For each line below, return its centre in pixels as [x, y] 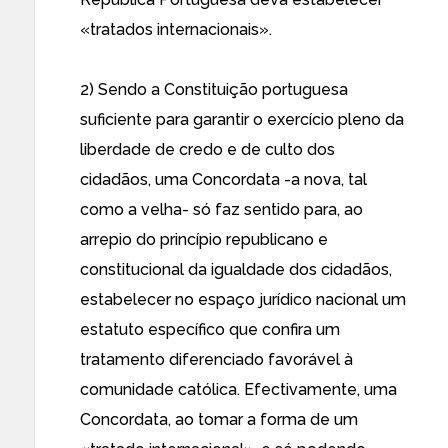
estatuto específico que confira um [210, 329]
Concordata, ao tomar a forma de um [219, 419]
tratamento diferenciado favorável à [216, 359]
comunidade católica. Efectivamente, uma [238, 389]
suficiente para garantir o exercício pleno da [242, 119]
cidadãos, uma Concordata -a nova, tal [223, 179]
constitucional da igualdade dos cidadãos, [236, 269]
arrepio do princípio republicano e [204, 239]
